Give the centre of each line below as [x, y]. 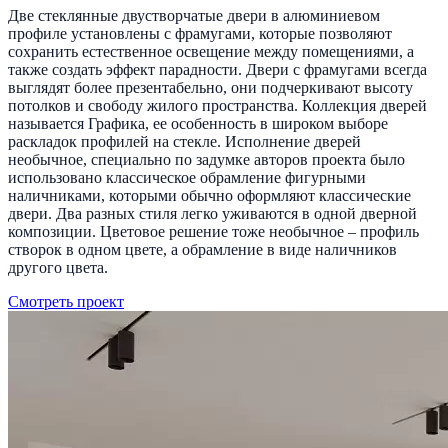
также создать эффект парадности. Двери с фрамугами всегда [217, 69]
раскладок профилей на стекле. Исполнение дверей [184, 141]
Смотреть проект [66, 301]
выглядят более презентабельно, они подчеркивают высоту [210, 87]
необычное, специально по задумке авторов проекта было [206, 159]
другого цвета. [58, 267]
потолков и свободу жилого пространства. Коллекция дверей [217, 105]
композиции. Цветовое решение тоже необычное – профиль [213, 231]
